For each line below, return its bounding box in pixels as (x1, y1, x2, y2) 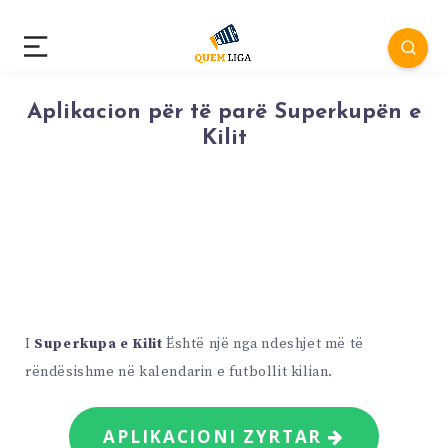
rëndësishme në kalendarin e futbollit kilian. (25, 363, 334, 382)
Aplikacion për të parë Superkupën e (27, 101, 421, 125)
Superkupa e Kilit (34, 335, 163, 354)
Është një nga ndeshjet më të (162, 335, 364, 354)
